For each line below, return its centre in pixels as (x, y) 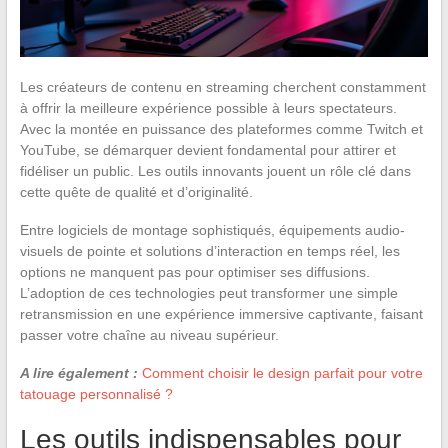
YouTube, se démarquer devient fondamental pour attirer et (207, 149)
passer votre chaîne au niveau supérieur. (149, 334)
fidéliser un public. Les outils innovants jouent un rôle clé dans (215, 170)
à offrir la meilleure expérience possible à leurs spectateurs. (208, 107)
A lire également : (78, 372)
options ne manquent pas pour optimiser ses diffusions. (194, 271)
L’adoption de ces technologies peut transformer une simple (208, 292)
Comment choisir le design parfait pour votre (282, 372)
